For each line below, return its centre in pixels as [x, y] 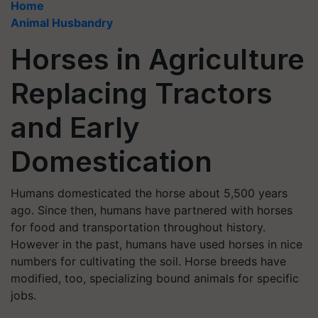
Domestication [111, 161]
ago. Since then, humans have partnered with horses [152, 210]
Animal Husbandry [62, 23]
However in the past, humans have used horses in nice [157, 244]
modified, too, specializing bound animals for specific [155, 278]
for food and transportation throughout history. [138, 227]
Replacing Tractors [142, 93]
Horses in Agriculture [158, 59]
